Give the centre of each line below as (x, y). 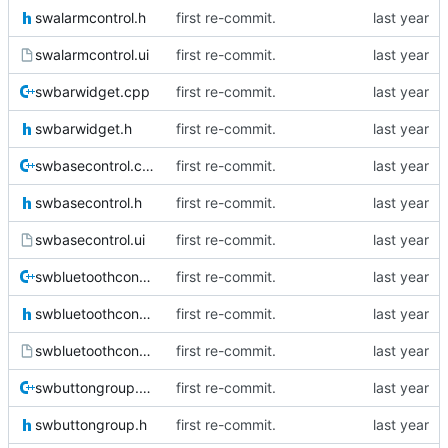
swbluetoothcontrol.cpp (145, 277)
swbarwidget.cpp (92, 92)
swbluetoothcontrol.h (145, 314)
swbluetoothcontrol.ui (145, 351)
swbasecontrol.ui (90, 240)
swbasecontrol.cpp (148, 166)
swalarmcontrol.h (90, 18)
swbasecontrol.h (88, 203)
